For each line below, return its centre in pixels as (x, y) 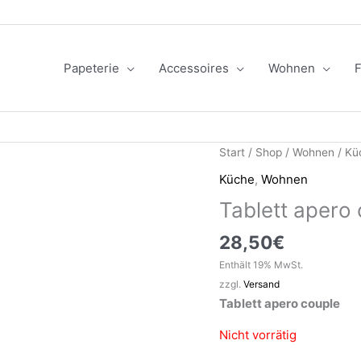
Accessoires (193, 68)
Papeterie (91, 68)
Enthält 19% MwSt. (261, 265)
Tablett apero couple (280, 304)
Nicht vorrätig (258, 335)
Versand (261, 284)
